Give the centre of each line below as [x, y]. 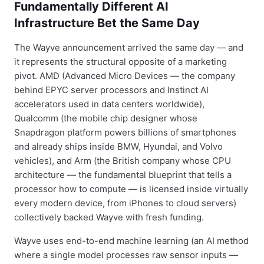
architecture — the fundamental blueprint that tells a [123, 174]
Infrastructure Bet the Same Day [107, 23]
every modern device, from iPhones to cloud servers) [125, 203]
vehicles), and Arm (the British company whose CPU [123, 160]
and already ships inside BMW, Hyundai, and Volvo [118, 146]
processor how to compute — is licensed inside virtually [131, 189]
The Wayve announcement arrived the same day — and [129, 47]
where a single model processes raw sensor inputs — [126, 255]
